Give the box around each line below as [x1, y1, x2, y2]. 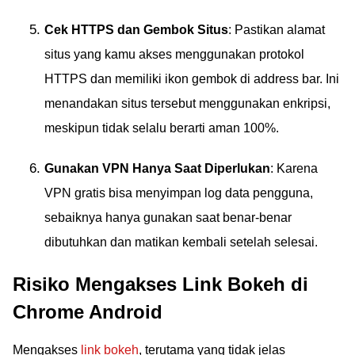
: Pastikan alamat [228, 23, 325, 36]
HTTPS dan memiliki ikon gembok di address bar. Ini [44, 72, 339, 86]
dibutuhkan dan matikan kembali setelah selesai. [44, 235, 318, 249]
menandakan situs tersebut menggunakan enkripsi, [44, 97, 330, 110]
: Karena [270, 162, 318, 175]
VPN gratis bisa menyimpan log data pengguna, [44, 186, 313, 200]
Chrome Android [13, 301, 162, 323]
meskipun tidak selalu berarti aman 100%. [44, 121, 279, 135]
